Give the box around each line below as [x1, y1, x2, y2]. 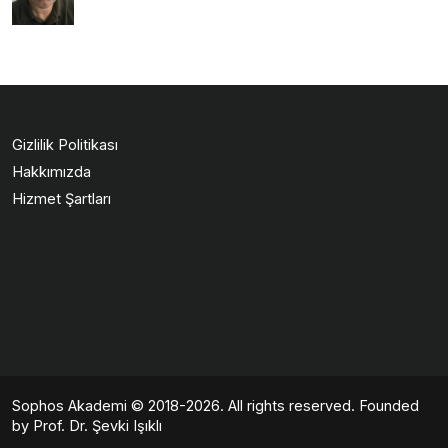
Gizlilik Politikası [12, 135, 118, 153]
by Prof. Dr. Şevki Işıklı [12, 416, 162, 434]
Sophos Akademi [12, 396, 127, 414]
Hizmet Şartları [12, 189, 111, 207]
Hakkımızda [12, 162, 91, 180]
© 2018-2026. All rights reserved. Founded [127, 396, 419, 414]
